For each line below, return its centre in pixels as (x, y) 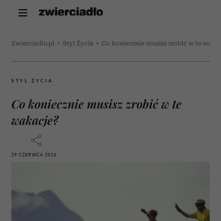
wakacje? (35, 120)
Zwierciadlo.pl (33, 43)
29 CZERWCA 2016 (34, 155)
